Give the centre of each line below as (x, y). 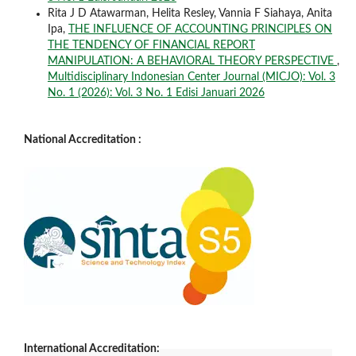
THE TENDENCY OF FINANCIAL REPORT (151, 45)
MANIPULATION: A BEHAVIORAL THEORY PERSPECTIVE (192, 61)
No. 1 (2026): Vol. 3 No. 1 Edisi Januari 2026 (156, 93)
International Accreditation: (92, 348)
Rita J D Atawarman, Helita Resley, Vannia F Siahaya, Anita (190, 13)
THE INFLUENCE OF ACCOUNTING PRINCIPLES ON (200, 29)
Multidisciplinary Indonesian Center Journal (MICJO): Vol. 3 (191, 77)
